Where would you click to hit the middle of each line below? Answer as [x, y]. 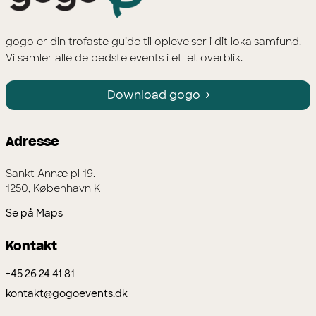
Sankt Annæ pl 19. [50, 173]
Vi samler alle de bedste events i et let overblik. [124, 57]
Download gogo [153, 95]
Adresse [32, 142]
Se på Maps [34, 213]
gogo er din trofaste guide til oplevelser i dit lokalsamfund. [153, 41]
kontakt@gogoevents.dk [67, 293]
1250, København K [53, 188]
